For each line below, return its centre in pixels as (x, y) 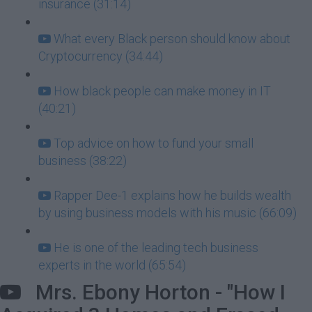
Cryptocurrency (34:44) (101, 56)
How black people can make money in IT (162, 91)
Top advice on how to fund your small (154, 143)
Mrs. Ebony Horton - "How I (153, 292)
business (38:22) (83, 161)
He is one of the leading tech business (156, 248)
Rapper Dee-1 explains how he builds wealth (172, 195)
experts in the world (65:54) (112, 265)
